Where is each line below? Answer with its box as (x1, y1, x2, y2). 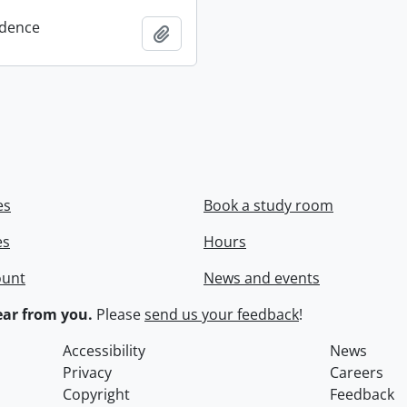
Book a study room (203, 195, 333, 215)
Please (93, 304, 144, 324)
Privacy (63, 362, 113, 382)
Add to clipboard (169, 23, 284, 43)
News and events (203, 268, 320, 288)
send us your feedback (144, 304, 299, 324)
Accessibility (63, 341, 146, 361)
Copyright (63, 384, 131, 404)
